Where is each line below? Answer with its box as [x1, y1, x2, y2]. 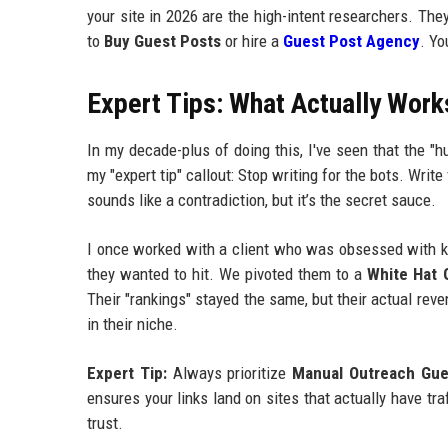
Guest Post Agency [283, 31, 420, 52]
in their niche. [87, 314, 178, 335]
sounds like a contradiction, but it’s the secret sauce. [87, 190, 436, 211]
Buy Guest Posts [104, 31, 221, 52]
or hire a [221, 31, 283, 52]
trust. [87, 413, 123, 434]
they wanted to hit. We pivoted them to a [87, 264, 368, 285]
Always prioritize [166, 363, 293, 384]
